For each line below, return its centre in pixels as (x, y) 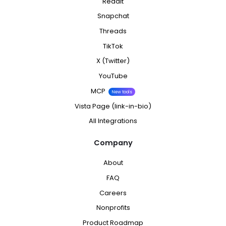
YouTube (113, 76)
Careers (113, 193)
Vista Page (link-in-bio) (113, 106)
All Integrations (113, 121)
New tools (122, 92)
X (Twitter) (113, 61)
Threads (113, 31)
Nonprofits (113, 208)
